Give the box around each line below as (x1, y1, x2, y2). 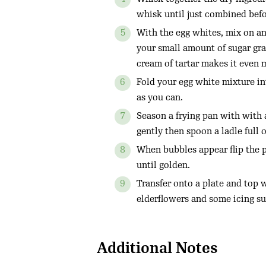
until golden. (137, 160, 190, 171)
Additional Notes (97, 239, 217, 257)
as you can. (137, 92, 183, 103)
